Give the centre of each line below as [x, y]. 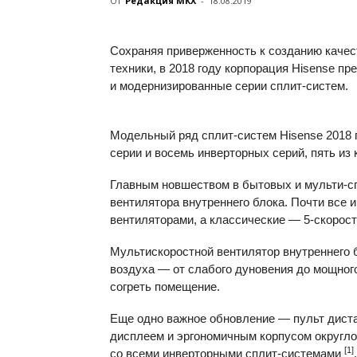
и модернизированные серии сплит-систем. [229, 86]
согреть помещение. [165, 286]
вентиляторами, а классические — [207, 220]
